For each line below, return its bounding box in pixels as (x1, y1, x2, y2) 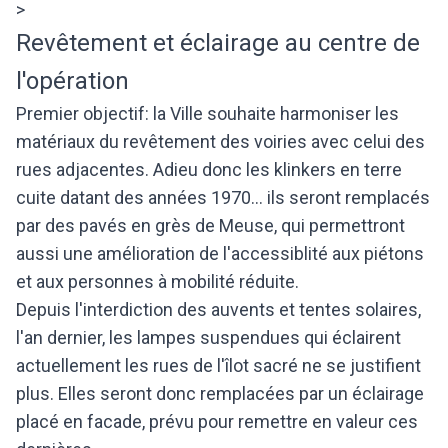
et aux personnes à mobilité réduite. (16, 271, 303, 292)
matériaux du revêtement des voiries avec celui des (16, 131, 425, 152)
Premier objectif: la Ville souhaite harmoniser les (16, 103, 399, 124)
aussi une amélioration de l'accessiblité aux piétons (16, 243, 424, 264)
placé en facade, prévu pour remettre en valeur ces (16, 411, 418, 432)
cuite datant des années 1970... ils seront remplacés (16, 187, 430, 208)
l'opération (16, 67, 135, 95)
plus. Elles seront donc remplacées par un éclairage (16, 383, 424, 404)
